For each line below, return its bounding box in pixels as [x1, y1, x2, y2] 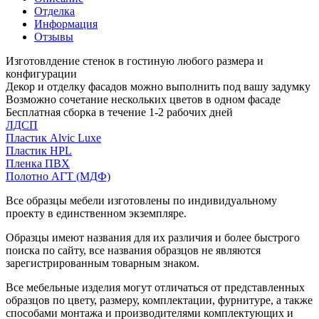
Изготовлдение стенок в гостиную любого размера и [6, 54, 263, 67]
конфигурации [6, 67, 77, 80]
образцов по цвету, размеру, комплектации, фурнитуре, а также [6, 293, 313, 306]
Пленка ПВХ [6, 157, 70, 169]
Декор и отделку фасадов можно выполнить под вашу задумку [6, 80, 310, 93]
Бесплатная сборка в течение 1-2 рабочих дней [6, 105, 233, 118]
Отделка [34, 4, 75, 17]
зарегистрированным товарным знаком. [6, 256, 199, 269]
